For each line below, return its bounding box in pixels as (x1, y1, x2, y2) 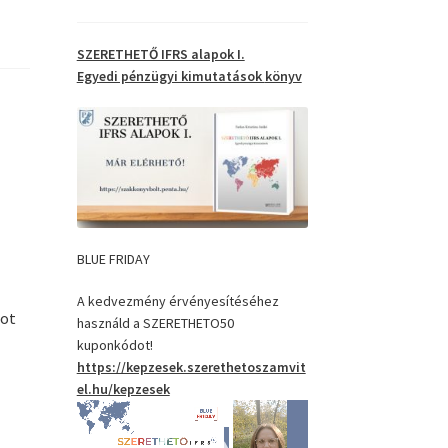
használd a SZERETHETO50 (76, 313, 234, 332)
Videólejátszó (75, 400, 158, 419)
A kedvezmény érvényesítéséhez (76, 291, 279, 310)
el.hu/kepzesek (76, 379, 170, 398)
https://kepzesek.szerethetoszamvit (76, 357, 306, 376)
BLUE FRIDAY (76, 249, 150, 268)
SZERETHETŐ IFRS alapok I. (76, 45, 245, 64)
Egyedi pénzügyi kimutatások (76, 67, 265, 86)
